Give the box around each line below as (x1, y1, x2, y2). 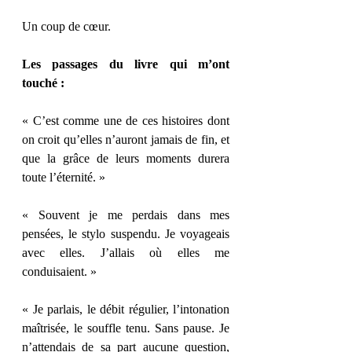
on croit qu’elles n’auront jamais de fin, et (22, 133, 229, 146)
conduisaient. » (22, 265, 97, 278)
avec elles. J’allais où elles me (22, 246, 229, 259)
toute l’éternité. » (22, 170, 105, 184)
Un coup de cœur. (22, 20, 111, 33)
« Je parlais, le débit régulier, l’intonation (22, 302, 229, 316)
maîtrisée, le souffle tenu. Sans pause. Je (22, 321, 229, 335)
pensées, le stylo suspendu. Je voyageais (22, 227, 229, 240)
